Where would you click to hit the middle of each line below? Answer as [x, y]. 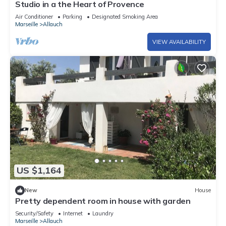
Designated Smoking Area [125, 16]
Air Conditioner [34, 16]
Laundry [103, 213]
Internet [73, 213]
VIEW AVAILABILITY [179, 42]
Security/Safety [34, 213]
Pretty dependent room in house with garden [103, 201]
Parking [72, 16]
